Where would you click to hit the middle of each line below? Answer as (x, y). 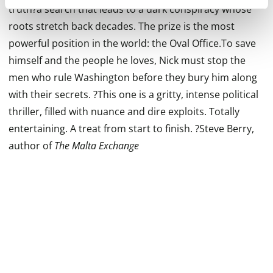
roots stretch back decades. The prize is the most (122, 26)
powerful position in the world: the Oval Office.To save (132, 43)
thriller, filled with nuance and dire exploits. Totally (124, 112)
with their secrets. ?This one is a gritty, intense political (133, 94)
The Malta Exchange (97, 146)
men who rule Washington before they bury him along (133, 77)
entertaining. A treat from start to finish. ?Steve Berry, (131, 129)
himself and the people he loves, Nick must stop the (127, 60)
